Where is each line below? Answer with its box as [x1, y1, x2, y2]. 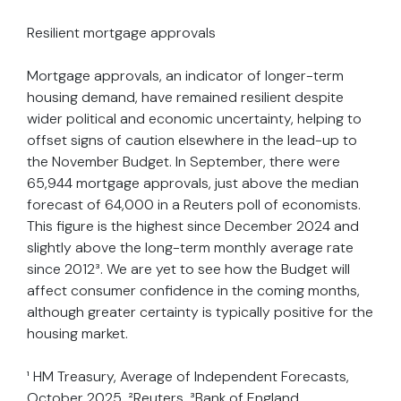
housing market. [27, 324, 128, 344]
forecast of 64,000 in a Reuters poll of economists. [27, 195, 361, 215]
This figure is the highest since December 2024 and [27, 217, 359, 236]
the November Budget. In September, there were [27, 152, 340, 172]
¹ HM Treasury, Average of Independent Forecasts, [27, 367, 349, 387]
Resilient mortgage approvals [27, 23, 216, 43]
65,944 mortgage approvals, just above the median [27, 174, 359, 193]
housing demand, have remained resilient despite [27, 88, 344, 107]
